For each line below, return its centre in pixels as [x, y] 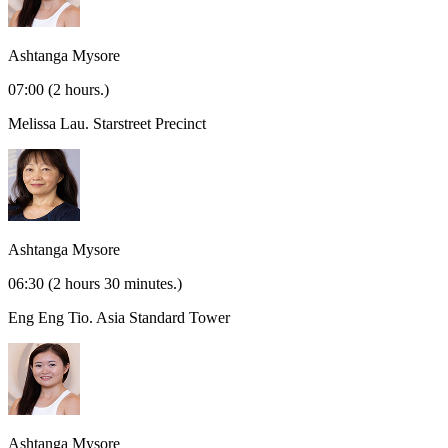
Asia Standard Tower [163, 318]
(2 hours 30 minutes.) [115, 284]
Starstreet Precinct [149, 124]
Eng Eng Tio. [52, 318]
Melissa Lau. [50, 124]
